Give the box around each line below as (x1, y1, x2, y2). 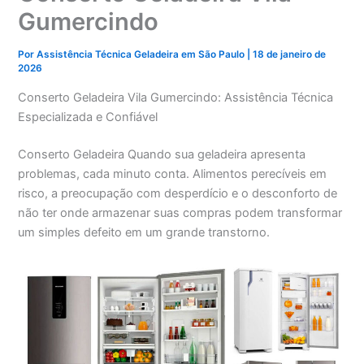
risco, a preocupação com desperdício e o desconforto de (18, 185, 338, 201)
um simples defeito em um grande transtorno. (18, 224, 271, 240)
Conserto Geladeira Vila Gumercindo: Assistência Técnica (18, 89, 334, 105)
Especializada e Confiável (18, 109, 158, 124)
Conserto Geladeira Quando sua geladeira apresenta (18, 146, 306, 162)
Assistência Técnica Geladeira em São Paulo (37, 49, 248, 61)
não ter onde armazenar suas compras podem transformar (18, 205, 343, 220)
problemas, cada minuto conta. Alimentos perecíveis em (18, 166, 327, 181)
